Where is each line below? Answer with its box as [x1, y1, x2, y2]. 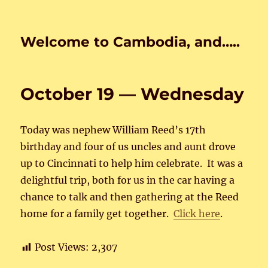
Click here [173, 208, 221, 220]
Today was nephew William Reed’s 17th [20, 124, 206, 136]
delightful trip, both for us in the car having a [20, 174, 235, 186]
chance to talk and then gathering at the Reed [20, 191, 239, 203]
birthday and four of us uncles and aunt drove [20, 141, 236, 153]
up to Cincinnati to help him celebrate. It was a [20, 157, 243, 169]
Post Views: [35, 241, 90, 253]
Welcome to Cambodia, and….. [20, 33, 240, 50]
